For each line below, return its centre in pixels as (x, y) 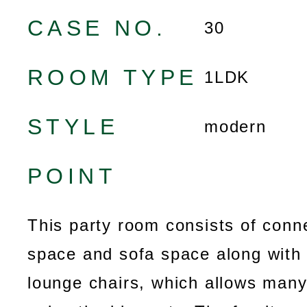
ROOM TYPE (113, 77)
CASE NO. (97, 28)
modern (235, 126)
